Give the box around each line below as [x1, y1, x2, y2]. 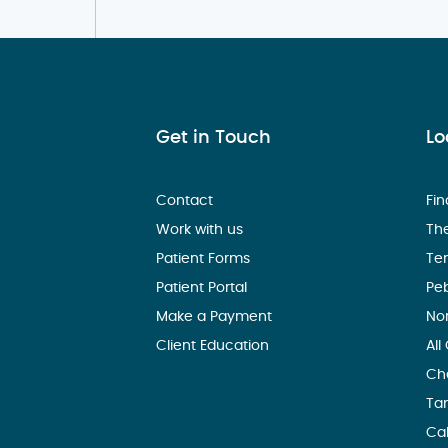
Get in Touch [156, 129, 272, 148]
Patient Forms [156, 252, 255, 267]
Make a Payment [156, 310, 277, 325]
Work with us [156, 223, 248, 238]
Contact [156, 194, 218, 209]
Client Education [156, 339, 274, 354]
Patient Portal [156, 281, 252, 296]
